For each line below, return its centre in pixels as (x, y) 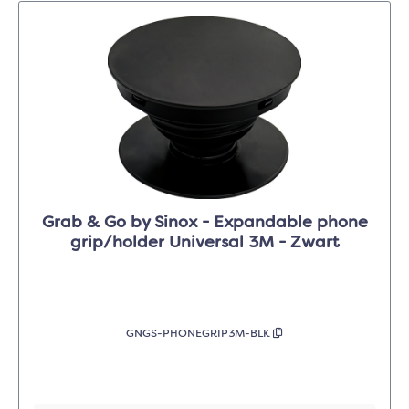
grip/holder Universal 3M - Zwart (204, 243)
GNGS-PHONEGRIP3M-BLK (199, 335)
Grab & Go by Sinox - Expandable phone (204, 223)
